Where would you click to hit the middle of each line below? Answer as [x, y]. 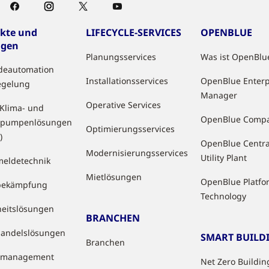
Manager [219, 95]
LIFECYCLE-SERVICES [134, 33]
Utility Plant [224, 158]
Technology [224, 196]
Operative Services [124, 105]
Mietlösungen [114, 177]
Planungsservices [121, 57]
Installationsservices [127, 81]
